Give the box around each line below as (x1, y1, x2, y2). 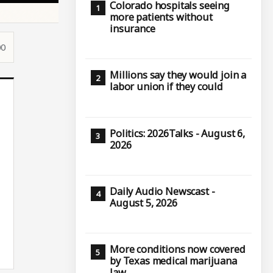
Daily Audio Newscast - (110, 184, 215, 198)
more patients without (110, 10, 213, 24)
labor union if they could (110, 80, 223, 94)
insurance (110, 21, 155, 35)
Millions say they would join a (110, 68, 247, 82)
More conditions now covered (110, 243, 246, 257)
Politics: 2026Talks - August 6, (110, 126, 246, 140)
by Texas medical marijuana (110, 254, 237, 268)
